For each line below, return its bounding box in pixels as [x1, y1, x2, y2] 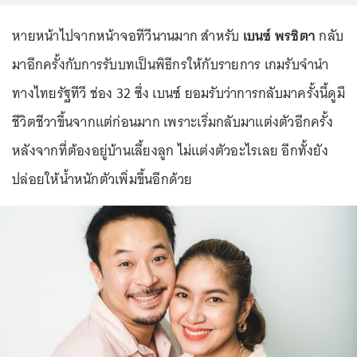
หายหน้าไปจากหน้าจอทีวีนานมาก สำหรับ [12, 24, 243, 48]
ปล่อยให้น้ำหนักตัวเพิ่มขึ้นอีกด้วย [12, 167, 196, 191]
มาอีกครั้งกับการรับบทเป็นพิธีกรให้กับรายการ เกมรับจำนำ [12, 53, 329, 76]
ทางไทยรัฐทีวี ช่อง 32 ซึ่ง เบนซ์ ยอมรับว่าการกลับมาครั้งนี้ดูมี [12, 81, 345, 105]
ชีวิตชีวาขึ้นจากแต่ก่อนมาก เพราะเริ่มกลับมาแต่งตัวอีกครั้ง [12, 110, 333, 134]
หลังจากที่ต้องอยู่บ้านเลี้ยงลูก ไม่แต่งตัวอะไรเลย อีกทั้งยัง [12, 139, 328, 163]
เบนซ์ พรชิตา [242, 24, 316, 48]
